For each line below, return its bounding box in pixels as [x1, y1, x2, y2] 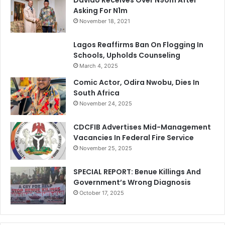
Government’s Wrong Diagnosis [73, 177, 191, 187]
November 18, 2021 [79, 17, 130, 25]
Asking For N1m [73, 5, 128, 16]
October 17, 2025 [79, 189, 124, 196]
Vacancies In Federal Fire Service [73, 132, 194, 143]
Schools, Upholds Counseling [73, 50, 180, 60]
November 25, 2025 [79, 144, 132, 152]
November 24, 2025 [79, 99, 132, 107]
